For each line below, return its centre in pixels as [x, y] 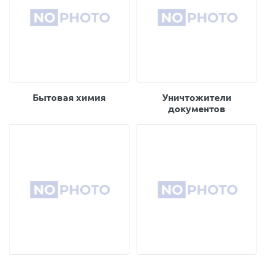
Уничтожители [197, 97]
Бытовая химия [69, 97]
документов [197, 109]
